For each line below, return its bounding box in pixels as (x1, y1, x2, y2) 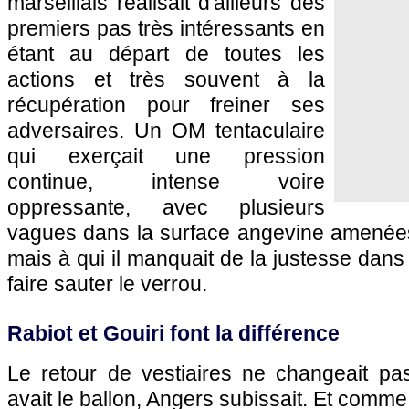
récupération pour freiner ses (7, 93, 325, 117)
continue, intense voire (7, 170, 325, 194)
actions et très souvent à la (7, 68, 325, 91)
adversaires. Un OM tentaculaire (7, 119, 325, 142)
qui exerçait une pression (7, 144, 325, 168)
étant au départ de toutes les (7, 42, 325, 66)
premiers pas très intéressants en (7, 16, 325, 40)
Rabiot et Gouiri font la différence (7, 321, 340, 345)
